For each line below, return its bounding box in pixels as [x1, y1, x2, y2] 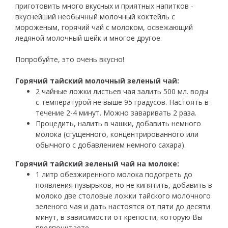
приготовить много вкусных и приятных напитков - [15, 1, 193, 11]
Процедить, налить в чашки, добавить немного [36, 119, 201, 129]
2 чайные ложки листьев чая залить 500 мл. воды [36, 87, 208, 97]
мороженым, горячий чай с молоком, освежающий [15, 22, 193, 33]
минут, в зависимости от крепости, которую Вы [36, 212, 203, 222]
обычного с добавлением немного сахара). [36, 140, 186, 150]
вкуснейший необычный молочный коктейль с [15, 12, 175, 22]
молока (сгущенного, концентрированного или [36, 129, 198, 139]
